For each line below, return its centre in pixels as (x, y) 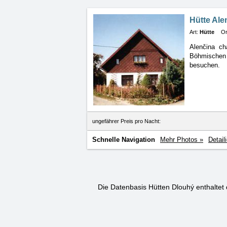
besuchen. (205, 65)
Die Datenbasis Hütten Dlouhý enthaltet (162, 187)
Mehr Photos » (182, 140)
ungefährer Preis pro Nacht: (126, 121)
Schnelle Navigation (124, 140)
